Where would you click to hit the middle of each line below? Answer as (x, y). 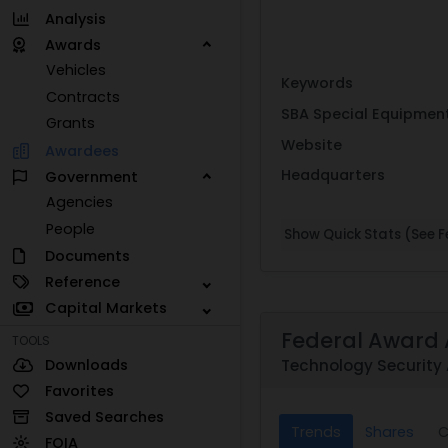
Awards (72, 44)
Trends (316, 431)
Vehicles (76, 70)
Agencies (80, 202)
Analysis (75, 18)
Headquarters (333, 175)
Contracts (83, 96)
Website (311, 144)
